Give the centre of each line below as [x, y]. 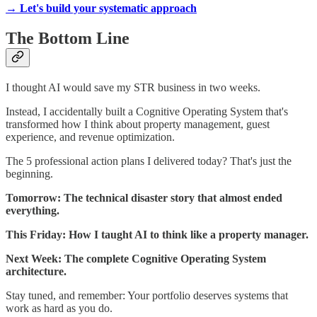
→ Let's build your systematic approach [101, 8]
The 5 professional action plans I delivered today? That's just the [149, 161]
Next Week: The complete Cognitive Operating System [136, 258]
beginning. [29, 173]
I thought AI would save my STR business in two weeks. [133, 87]
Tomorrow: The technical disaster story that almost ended [144, 197]
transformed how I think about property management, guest [138, 124]
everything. [33, 210]
